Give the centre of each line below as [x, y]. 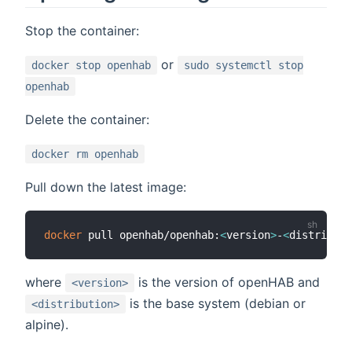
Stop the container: [82, 31]
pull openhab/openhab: [151, 235]
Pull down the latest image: [106, 187]
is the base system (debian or [216, 304]
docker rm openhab [85, 154]
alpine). [47, 325]
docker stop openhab [91, 66]
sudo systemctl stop [244, 66]
